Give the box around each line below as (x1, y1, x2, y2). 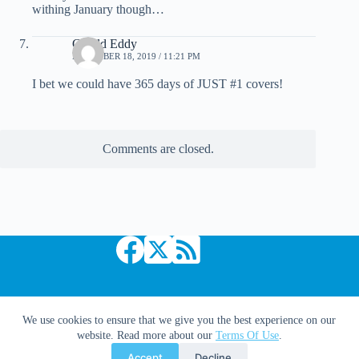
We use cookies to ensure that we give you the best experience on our (22, 314, 337, 326)
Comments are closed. (102, 141, 214, 155)
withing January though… (32, 2, 164, 16)
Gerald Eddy (72, 36, 137, 50)
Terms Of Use (215, 329, 279, 341)
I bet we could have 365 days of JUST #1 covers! (32, 76, 283, 91)
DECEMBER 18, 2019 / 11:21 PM (72, 50, 200, 61)
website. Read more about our (76, 329, 216, 341)
